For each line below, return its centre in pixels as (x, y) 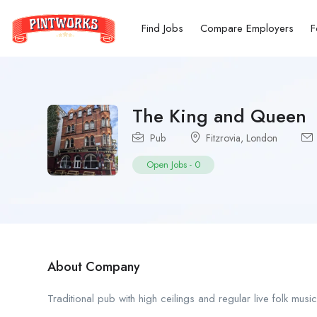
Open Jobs (167, 165)
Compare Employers (247, 28)
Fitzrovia (223, 138)
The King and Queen (219, 116)
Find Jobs (162, 28)
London (262, 138)
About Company (94, 267)
